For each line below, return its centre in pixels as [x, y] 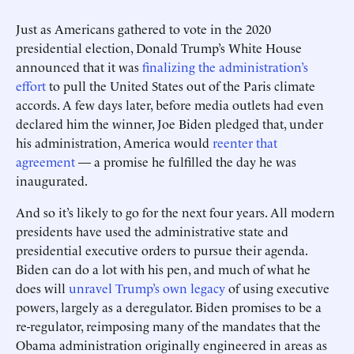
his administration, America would [114, 142]
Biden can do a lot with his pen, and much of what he [163, 269]
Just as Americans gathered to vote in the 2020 [143, 28]
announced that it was [79, 66]
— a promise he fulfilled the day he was [186, 161]
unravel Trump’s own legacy [147, 288]
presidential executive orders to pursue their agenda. [162, 250]
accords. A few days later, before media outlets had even [170, 104]
